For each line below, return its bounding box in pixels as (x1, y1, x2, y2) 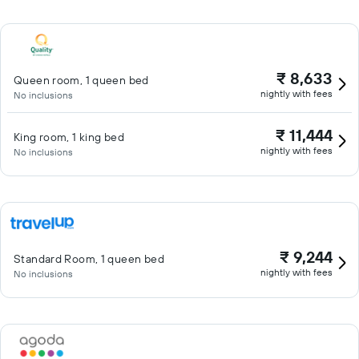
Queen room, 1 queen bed (14, 73, 149, 87)
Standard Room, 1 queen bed (14, 252, 164, 266)
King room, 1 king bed (14, 130, 124, 144)
